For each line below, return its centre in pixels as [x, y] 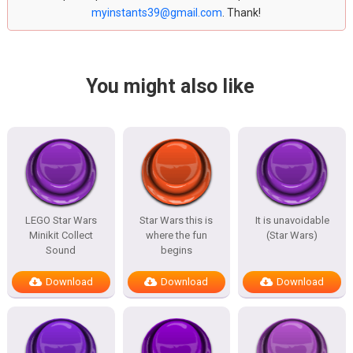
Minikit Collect [61, 235]
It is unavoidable [292, 220]
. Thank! [242, 13]
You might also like [171, 86]
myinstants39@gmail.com [157, 13]
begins [176, 250]
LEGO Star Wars [61, 220]
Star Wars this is [176, 220]
